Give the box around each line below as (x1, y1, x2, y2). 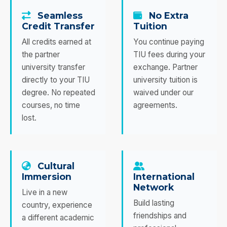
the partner (22, 49, 60, 59)
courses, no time (22, 100, 80, 110)
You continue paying (133, 36, 204, 47)
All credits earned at (22, 36, 91, 47)
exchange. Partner (133, 62, 198, 72)
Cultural (35, 160, 74, 171)
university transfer (22, 62, 85, 72)
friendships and (133, 210, 186, 220)
